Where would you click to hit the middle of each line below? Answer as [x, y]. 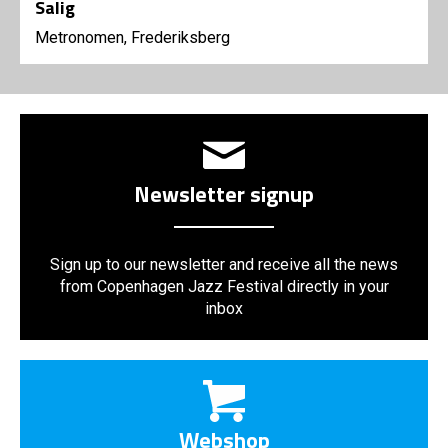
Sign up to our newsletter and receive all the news [224, 265]
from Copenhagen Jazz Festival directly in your [224, 287]
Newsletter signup [224, 194]
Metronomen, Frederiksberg [132, 38]
